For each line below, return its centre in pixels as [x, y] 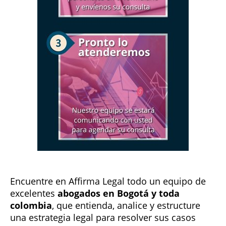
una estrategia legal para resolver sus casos [103, 217]
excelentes [34, 193]
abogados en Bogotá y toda [119, 193]
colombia [31, 205]
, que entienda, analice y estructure [126, 205]
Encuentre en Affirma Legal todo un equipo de [108, 181]
